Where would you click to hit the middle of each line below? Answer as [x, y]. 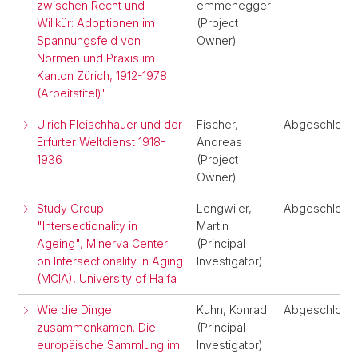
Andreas [219, 142]
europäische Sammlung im [108, 345]
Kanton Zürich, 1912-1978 [102, 76]
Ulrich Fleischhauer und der [109, 124]
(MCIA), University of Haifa [107, 278]
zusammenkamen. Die [96, 327]
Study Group [70, 208]
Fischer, [217, 124]
